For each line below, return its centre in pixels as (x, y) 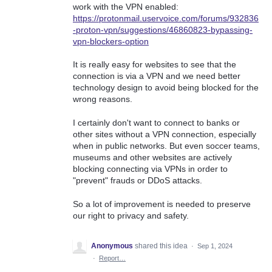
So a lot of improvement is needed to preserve (162, 204)
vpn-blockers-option (111, 41)
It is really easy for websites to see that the (155, 65)
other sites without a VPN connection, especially (165, 134)
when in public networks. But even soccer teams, (166, 146)
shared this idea (162, 246)
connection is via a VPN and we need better (157, 76)
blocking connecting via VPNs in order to (150, 169)
